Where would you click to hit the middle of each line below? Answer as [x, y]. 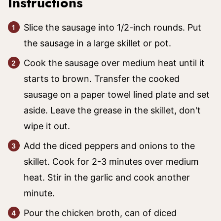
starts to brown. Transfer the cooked [102, 79]
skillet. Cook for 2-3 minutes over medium [111, 162]
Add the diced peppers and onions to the [109, 146]
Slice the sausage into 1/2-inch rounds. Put [112, 27]
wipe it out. [47, 126]
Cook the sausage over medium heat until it [114, 63]
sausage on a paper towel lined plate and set [117, 94]
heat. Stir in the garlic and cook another [107, 177]
